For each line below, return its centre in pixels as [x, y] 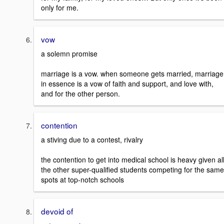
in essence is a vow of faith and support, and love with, [127, 84]
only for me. [60, 8]
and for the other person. [80, 94]
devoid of [57, 211]
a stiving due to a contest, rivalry [92, 139]
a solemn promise [69, 54]
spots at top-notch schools [82, 179]
